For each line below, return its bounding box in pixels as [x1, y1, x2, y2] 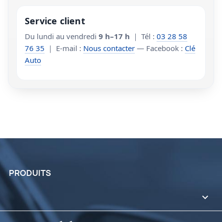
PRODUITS [9, 167, 51, 179]
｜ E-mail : [45, 43, 83, 54]
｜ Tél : [130, 31, 157, 42]
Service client [25, 15, 85, 27]
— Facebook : [135, 43, 185, 54]
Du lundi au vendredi [25, 31, 99, 42]
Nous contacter [83, 43, 135, 54]
